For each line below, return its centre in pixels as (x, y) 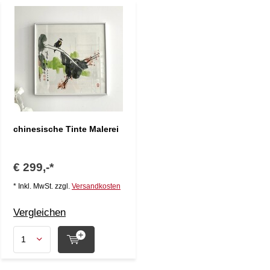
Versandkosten (96, 186)
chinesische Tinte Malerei (66, 129)
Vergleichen (39, 212)
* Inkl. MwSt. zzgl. (42, 186)
